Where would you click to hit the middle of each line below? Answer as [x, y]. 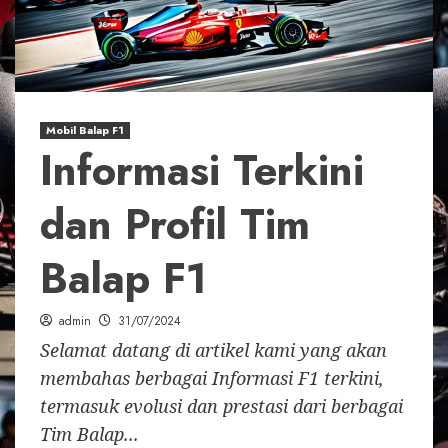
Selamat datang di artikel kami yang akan [213, 349]
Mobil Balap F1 [85, 129]
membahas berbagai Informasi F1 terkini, [212, 377]
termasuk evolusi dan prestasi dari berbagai [221, 405]
